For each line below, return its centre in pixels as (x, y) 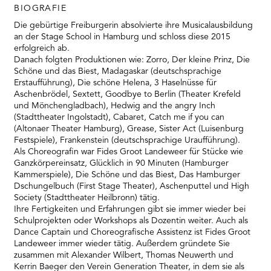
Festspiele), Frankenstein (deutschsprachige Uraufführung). (127, 140)
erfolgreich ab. (42, 48)
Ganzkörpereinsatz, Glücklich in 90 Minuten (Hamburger (122, 163)
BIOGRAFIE (41, 8)
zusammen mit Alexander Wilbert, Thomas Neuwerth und (124, 255)
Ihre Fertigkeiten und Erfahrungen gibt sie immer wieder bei (130, 209)
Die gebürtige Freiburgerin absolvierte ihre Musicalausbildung (134, 25)
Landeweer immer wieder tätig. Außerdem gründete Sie (122, 243)
